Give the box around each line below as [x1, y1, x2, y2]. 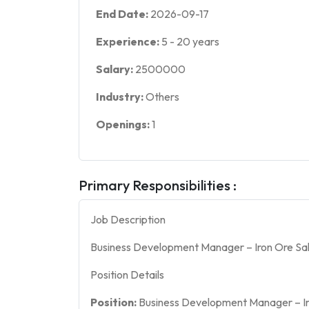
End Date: [96, 6, 150, 21]
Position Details [90, 267, 164, 281]
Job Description [90, 212, 166, 226]
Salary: [96, 61, 135, 76]
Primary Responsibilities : [79, 176, 237, 194]
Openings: [96, 117, 152, 131]
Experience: [96, 34, 161, 48]
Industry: [96, 89, 146, 103]
